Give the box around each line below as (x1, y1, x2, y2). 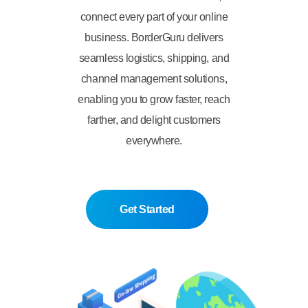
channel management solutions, (80, 73, 228, 85)
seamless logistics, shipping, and (78, 52, 230, 64)
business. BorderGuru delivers (85, 32, 223, 43)
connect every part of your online (80, 11, 228, 23)
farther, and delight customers (87, 114, 221, 126)
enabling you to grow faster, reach (78, 93, 230, 105)
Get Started (120, 203, 175, 215)
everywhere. (126, 135, 182, 146)
